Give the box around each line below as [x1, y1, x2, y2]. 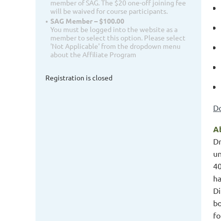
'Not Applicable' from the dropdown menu [50, 41, 181, 51]
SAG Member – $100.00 [50, 16, 124, 26]
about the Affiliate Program [50, 50, 136, 59]
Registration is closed [45, 73, 112, 82]
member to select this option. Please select [50, 33, 185, 42]
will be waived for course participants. [50, 6, 168, 16]
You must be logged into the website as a [50, 25, 178, 34]
